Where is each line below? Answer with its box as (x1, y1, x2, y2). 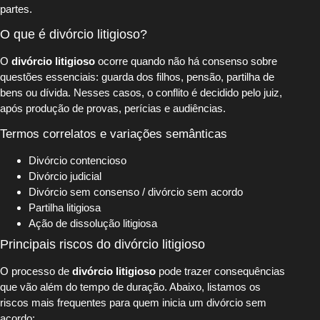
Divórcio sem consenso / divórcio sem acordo (29, 185, 243, 198)
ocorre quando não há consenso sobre (95, 55, 277, 68)
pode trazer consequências (156, 264, 285, 277)
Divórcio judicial (29, 169, 101, 182)
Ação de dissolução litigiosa (29, 216, 157, 229)
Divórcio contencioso (29, 154, 126, 166)
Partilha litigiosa (29, 201, 101, 214)
